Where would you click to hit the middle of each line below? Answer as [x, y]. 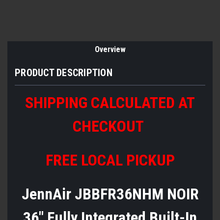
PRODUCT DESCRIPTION [64, 72]
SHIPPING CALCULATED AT [110, 102]
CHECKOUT [110, 126]
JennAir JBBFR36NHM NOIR [110, 194]
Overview [110, 49]
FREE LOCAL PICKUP [110, 160]
